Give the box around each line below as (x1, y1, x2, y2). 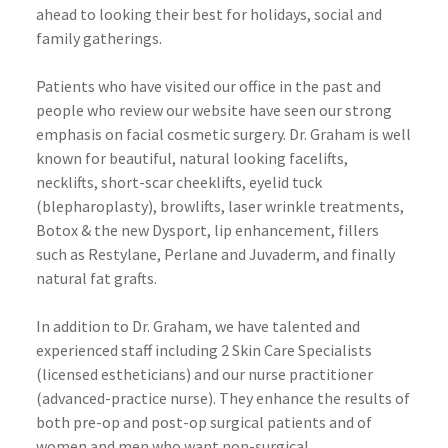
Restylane (88, 243, 157, 264)
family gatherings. (36, 27, 162, 48)
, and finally (316, 243, 395, 264)
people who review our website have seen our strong (36, 99, 392, 120)
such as (36, 243, 88, 264)
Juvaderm (249, 243, 316, 264)
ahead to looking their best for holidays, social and (36, 3, 382, 24)
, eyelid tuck (242, 171, 322, 192)
